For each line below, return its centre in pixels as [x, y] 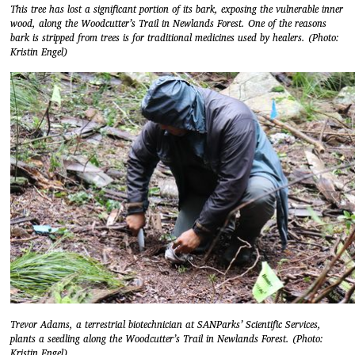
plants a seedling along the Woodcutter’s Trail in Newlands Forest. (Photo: [167, 339]
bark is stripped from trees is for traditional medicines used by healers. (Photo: [175, 38]
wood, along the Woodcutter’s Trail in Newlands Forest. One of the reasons [168, 24]
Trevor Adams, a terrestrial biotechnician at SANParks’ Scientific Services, [166, 325]
